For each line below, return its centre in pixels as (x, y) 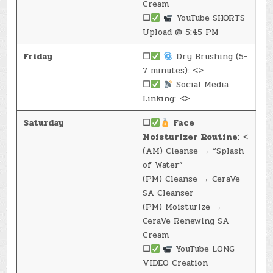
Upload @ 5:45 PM (181, 32)
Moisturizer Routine (190, 137)
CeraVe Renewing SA (186, 221)
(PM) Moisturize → (183, 207)
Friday (38, 57)
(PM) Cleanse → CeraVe (192, 179)
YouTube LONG (204, 249)
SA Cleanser (168, 193)
